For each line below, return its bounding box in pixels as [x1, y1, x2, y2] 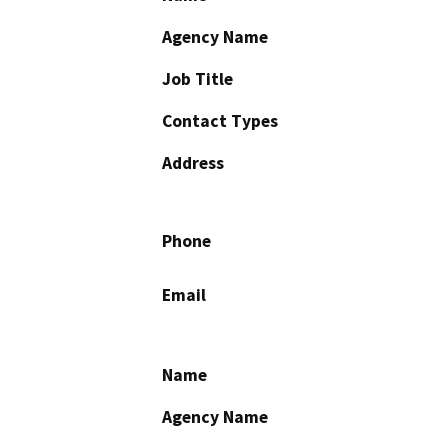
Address [162, 151, 224, 174]
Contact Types [162, 109, 278, 132]
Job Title [162, 67, 233, 90]
